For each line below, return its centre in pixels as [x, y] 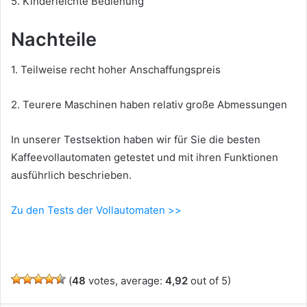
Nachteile [54, 40]
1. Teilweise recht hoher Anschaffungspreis [116, 69]
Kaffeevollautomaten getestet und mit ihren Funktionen [145, 157]
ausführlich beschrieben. [71, 175]
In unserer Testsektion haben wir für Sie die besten [136, 139]
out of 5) [209, 280]
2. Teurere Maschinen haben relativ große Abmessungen [149, 104]
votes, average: [125, 280]
